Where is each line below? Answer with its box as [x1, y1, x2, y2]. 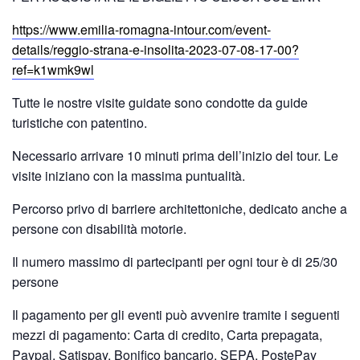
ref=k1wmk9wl [12, 59, 94, 79]
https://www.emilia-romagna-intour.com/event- [12, 19, 271, 39]
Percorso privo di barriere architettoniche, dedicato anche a [12, 198, 347, 218]
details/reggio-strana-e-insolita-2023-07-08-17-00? [12, 39, 299, 59]
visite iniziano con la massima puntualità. [12, 166, 245, 185]
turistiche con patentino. [12, 112, 147, 132]
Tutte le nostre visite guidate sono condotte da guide [12, 92, 308, 112]
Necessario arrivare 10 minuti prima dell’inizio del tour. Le [12, 145, 338, 165]
